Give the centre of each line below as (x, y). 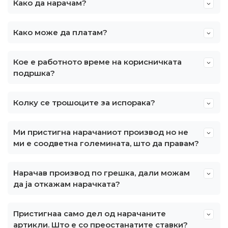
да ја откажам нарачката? (67, 184)
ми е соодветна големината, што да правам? (106, 143)
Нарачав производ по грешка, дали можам (102, 173)
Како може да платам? (60, 32)
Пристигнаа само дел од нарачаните (90, 213)
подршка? (34, 73)
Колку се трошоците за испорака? (84, 103)
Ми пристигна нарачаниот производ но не (101, 132)
